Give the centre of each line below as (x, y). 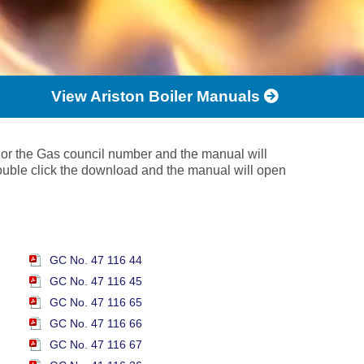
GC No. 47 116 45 (96, 281)
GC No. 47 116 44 (96, 260)
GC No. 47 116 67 (96, 344)
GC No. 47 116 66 (96, 323)
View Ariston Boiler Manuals (156, 96)
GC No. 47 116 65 (96, 302)
